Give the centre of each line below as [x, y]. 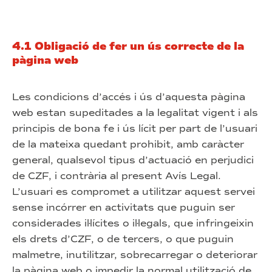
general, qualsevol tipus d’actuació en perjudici [133, 160]
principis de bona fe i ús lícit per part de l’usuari [135, 128]
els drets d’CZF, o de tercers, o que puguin [123, 239]
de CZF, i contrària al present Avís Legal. [117, 176]
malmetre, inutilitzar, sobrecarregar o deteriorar [135, 255]
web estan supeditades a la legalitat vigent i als [135, 113]
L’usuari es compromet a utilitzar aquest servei [134, 192]
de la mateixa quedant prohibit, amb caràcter [128, 144]
